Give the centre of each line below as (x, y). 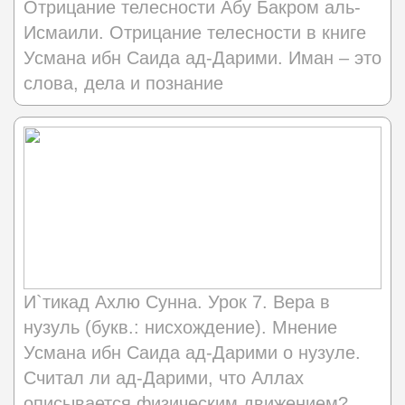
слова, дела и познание (123, 84)
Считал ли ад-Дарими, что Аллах (164, 378)
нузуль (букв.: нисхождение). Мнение (180, 328)
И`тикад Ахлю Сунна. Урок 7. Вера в (177, 302)
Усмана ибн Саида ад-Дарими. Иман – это (202, 58)
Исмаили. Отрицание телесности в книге (195, 33)
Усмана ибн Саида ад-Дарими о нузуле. (192, 353)
